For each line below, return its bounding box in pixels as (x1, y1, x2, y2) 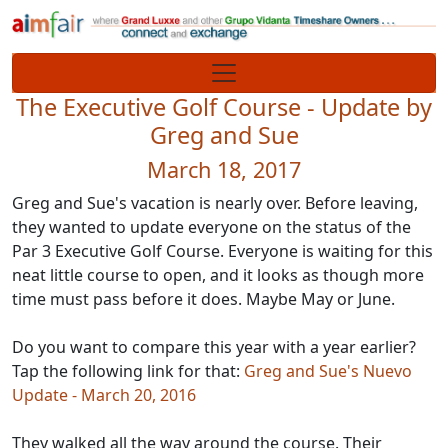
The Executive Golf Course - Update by (16, 91, 432, 123)
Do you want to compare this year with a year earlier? (12, 336, 416, 358)
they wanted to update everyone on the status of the (12, 216, 411, 238)
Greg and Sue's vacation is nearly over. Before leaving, (12, 192, 418, 214)
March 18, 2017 (147, 155, 301, 184)
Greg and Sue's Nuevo (244, 360, 412, 382)
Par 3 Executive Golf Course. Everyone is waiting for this (12, 240, 433, 262)
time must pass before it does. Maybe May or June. (12, 288, 395, 310)
